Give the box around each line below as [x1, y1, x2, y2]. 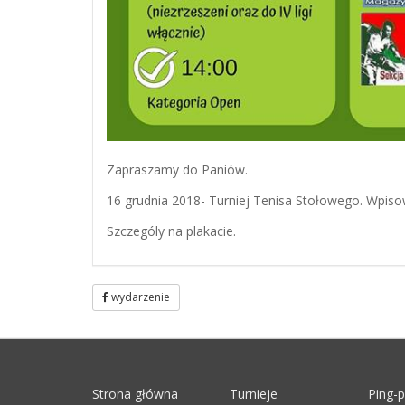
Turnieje [230, 384, 278, 402]
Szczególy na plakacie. [107, 221, 236, 240]
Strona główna [92, 384, 178, 402]
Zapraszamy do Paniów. [107, 160, 248, 178]
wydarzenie [108, 288, 170, 305]
